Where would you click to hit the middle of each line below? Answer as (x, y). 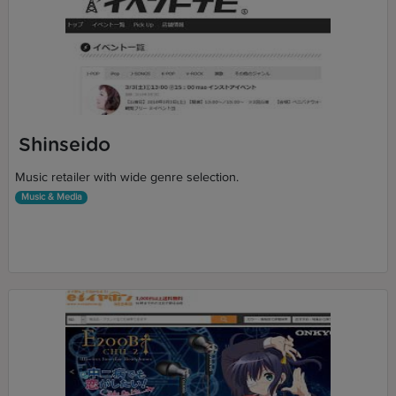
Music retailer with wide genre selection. (127, 178)
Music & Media (51, 197)
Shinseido (64, 145)
